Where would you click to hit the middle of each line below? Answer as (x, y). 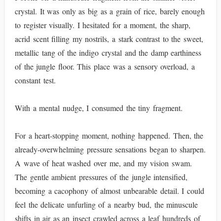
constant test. (35, 80)
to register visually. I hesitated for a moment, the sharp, (103, 25)
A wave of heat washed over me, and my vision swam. (104, 163)
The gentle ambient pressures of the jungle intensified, (101, 177)
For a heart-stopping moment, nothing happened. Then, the (109, 135)
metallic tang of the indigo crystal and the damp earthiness (108, 53)
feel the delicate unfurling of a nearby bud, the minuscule (107, 204)
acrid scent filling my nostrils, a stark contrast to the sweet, (109, 39)
